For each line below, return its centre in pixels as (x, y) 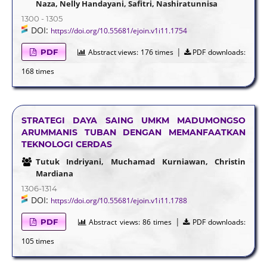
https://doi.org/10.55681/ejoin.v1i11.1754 (119, 30)
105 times (38, 241)
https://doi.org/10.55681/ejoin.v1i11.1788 (119, 200)
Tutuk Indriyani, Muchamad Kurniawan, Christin (141, 161)
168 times (38, 71)
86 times (157, 222)
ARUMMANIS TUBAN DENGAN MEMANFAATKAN (133, 132)
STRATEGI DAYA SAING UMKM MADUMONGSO (133, 120)
